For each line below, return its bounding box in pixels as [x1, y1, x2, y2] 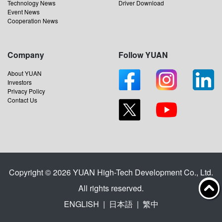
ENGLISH [63, 198, 99, 210]
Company [7, 49, 44, 60]
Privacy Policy [7, 86, 45, 95]
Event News [7, 7, 40, 16]
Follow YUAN [118, 49, 168, 60]
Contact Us [7, 95, 37, 104]
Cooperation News [7, 16, 58, 25]
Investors [7, 77, 32, 86]
